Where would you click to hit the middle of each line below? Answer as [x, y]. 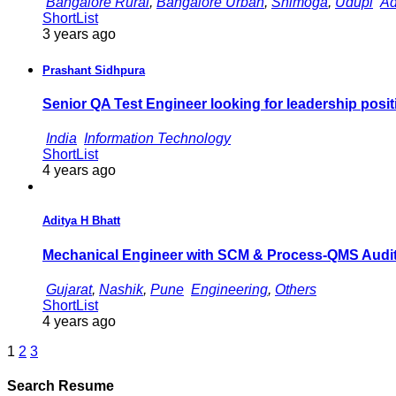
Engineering [229, 289]
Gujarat [69, 289]
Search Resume [61, 386]
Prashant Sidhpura [94, 70]
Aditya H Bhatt [81, 221]
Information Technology [157, 139]
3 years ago [79, 34]
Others [296, 289]
